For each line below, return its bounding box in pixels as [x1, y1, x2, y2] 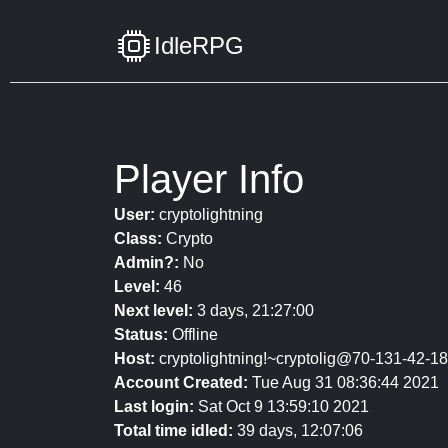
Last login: [114, 398, 194, 415]
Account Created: [114, 374, 248, 391]
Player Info [114, 157, 304, 201]
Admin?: [114, 254, 179, 271]
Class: [114, 230, 162, 247]
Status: [114, 326, 168, 343]
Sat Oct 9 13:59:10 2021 [194, 398, 369, 415]
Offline [168, 326, 218, 343]
